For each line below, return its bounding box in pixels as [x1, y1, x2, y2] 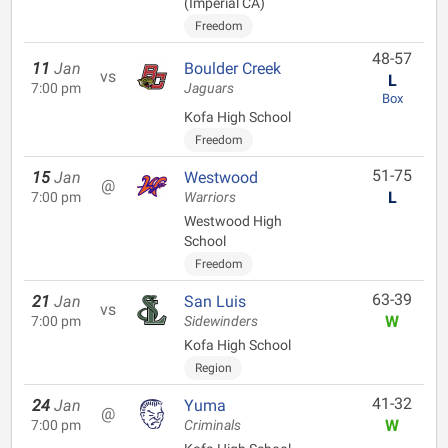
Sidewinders [184, 313, 258, 330]
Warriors [184, 189, 236, 206]
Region [194, 361, 232, 375]
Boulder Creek [184, 59, 281, 78]
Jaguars [184, 80, 234, 97]
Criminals [184, 417, 241, 434]
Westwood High [184, 213, 282, 229]
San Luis [184, 292, 246, 311]
